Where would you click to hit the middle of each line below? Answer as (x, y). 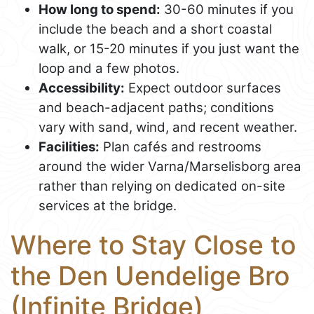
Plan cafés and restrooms (180, 146)
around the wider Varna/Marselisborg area (170, 166)
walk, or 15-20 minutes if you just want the (169, 48)
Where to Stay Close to (153, 245)
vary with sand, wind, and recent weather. (168, 127)
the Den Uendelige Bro (150, 275)
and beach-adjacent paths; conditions (156, 107)
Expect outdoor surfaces (203, 88)
